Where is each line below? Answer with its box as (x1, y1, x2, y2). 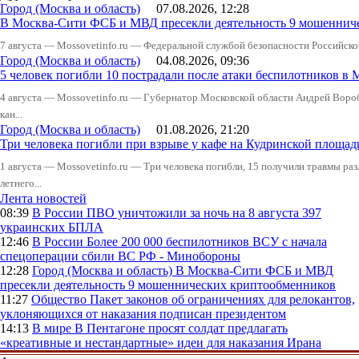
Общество (31, 292, 90, 307)
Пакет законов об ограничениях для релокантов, (90, 292, 355, 307)
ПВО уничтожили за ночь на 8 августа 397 (87, 206, 321, 220)
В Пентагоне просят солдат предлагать (75, 321, 288, 336)
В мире (32, 321, 75, 336)
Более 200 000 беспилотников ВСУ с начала (87, 235, 327, 249)
